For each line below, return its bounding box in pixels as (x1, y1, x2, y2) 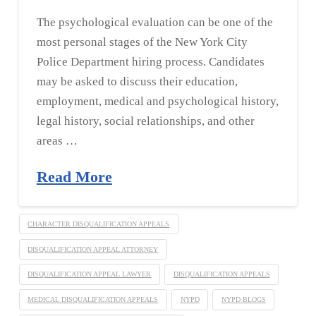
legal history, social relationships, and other (36, 114, 255, 128)
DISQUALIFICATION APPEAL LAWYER (28, 270, 152, 279)
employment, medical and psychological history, (36, 95, 279, 109)
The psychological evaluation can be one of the (36, 16, 273, 30)
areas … (36, 134, 78, 148)
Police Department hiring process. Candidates (36, 55, 265, 69)
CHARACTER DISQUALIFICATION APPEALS (28, 219, 170, 228)
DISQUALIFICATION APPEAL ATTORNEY (28, 245, 159, 253)
